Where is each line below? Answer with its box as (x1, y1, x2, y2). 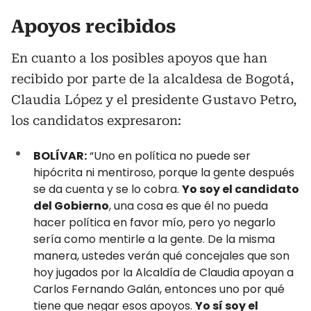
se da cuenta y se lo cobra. (33, 180, 182, 197)
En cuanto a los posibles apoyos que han (11, 50, 267, 65)
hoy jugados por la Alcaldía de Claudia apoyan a (33, 264, 294, 280)
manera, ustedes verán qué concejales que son (33, 247, 289, 264)
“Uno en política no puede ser (87, 147, 251, 164)
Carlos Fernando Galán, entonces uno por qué (33, 280, 285, 297)
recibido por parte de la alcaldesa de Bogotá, (11, 71, 294, 86)
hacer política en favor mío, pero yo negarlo (33, 214, 276, 230)
